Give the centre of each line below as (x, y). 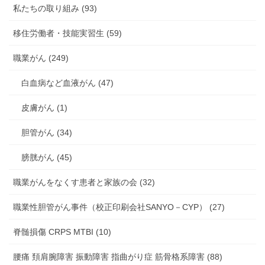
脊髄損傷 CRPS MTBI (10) (62, 232)
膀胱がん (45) (47, 158)
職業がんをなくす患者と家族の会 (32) (84, 182)
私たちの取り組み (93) (55, 9)
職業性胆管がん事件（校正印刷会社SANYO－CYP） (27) (119, 207)
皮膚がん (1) (44, 108)
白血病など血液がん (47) (67, 83)
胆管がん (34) (47, 133)
